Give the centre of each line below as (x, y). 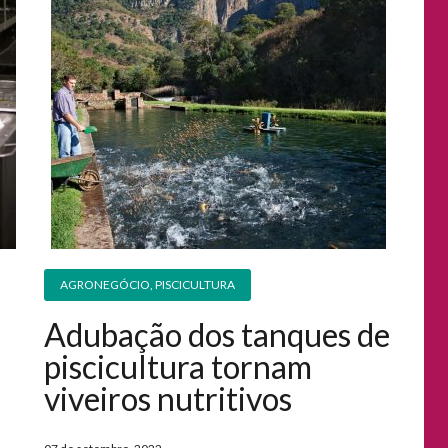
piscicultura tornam (177, 367)
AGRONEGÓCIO (104, 285)
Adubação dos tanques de (216, 335)
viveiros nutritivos (167, 399)
